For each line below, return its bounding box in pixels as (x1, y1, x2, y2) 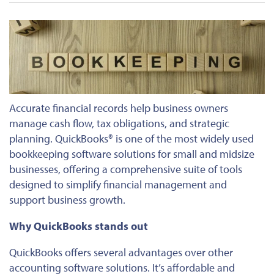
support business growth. (9, 193, 125, 207)
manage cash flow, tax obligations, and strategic (9, 116, 229, 131)
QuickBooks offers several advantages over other (9, 245, 233, 260)
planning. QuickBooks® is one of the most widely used (9, 131, 254, 146)
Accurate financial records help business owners (9, 101, 228, 116)
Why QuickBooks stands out (9, 219, 148, 234)
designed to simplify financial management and (9, 177, 227, 192)
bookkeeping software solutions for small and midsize (9, 147, 254, 161)
